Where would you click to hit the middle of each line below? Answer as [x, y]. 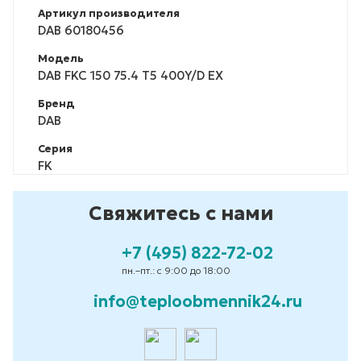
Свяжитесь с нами [180, 213]
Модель [61, 58]
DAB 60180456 [81, 30]
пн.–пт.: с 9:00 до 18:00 [176, 270]
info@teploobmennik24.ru [197, 301]
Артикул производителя [109, 13]
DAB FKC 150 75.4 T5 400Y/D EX [131, 75]
